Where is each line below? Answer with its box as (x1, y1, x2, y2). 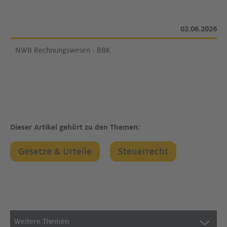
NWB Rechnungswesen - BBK (15, 46, 110, 54)
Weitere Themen (14, 217, 69, 225)
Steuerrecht (118, 146, 168, 157)
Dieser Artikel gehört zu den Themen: (10, 123, 140, 131)
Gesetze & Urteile (18, 146, 92, 157)
